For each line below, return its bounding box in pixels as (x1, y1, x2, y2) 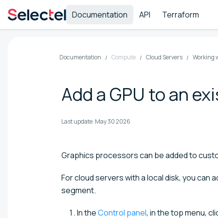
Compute (111, 53, 136, 61)
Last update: (61, 117, 94, 126)
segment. (61, 184, 96, 196)
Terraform (162, 9, 199, 20)
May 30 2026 (95, 117, 130, 126)
